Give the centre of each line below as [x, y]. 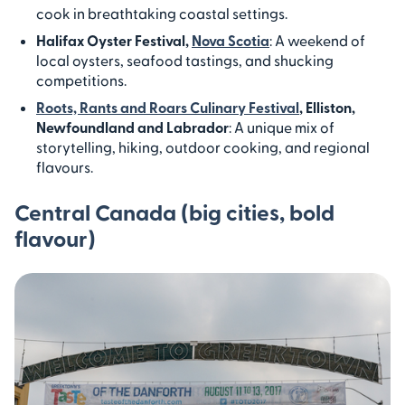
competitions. [83, 80]
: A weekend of [317, 40]
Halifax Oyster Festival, [114, 40]
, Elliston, [327, 107]
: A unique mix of [282, 127]
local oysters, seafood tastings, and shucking [185, 60]
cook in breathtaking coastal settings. [163, 13]
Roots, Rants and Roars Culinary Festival [168, 107]
